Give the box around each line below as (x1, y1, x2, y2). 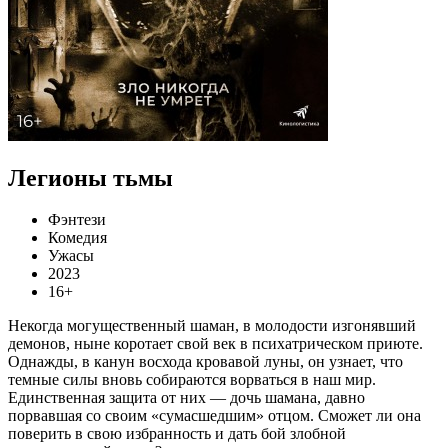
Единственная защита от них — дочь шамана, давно (8, 389, 365, 407)
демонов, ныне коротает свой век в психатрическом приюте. (8, 335, 423, 353)
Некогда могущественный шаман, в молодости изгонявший (8, 317, 416, 335)
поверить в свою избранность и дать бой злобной (8, 425, 346, 443)
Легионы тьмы (8, 164, 173, 191)
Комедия (48, 229, 107, 247)
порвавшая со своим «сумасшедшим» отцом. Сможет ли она (8, 407, 421, 425)
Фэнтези (48, 211, 106, 229)
